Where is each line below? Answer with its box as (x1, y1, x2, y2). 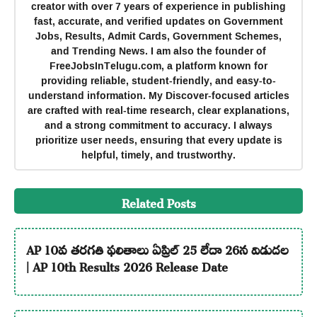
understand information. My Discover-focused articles (28, 86, 289, 105)
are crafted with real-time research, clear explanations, (28, 100, 289, 120)
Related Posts (121, 185, 196, 216)
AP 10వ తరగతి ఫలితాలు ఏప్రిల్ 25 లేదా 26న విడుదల (25, 233, 289, 263)
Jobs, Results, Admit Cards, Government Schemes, (35, 26, 282, 46)
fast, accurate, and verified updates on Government (34, 11, 283, 31)
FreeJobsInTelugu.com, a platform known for (50, 56, 267, 76)
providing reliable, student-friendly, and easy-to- (41, 71, 276, 91)
